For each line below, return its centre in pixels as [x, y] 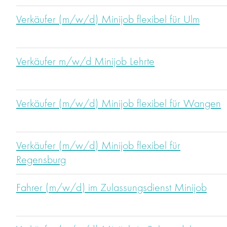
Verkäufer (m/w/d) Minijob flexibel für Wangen [119, 104]
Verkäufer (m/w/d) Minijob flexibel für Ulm [108, 20]
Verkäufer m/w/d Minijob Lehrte [85, 62]
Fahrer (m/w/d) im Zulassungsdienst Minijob [111, 188]
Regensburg [41, 160]
